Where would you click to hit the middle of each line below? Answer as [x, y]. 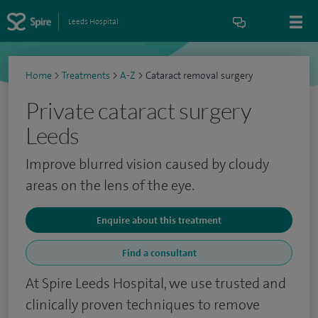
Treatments [86, 76]
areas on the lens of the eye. [110, 185]
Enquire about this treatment [159, 220]
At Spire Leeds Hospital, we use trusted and [156, 283]
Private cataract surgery [139, 110]
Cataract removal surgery [199, 76]
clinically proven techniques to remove [143, 305]
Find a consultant [159, 253]
